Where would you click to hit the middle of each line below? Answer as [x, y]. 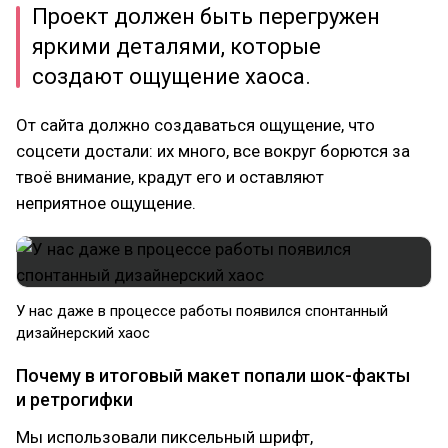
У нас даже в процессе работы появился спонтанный [202, 311]
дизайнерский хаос [83, 333]
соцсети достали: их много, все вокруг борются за [213, 151]
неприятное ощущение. [106, 203]
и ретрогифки [74, 399]
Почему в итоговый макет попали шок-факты [213, 375]
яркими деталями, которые [176, 46]
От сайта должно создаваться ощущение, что [195, 125]
